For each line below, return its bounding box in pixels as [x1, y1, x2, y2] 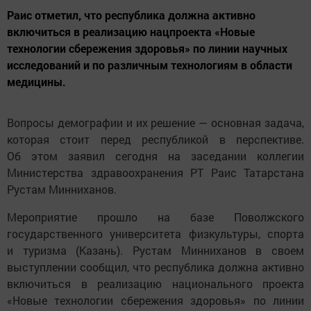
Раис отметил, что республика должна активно [7, 7, 255, 22]
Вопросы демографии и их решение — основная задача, [7, 115, 304, 130]
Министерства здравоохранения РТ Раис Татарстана [7, 165, 304, 180]
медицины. [7, 74, 66, 89]
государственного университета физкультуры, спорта [7, 226, 304, 241]
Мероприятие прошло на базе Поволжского [7, 209, 304, 224]
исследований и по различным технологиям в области [7, 57, 292, 72]
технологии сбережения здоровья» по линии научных [7, 40, 287, 56]
